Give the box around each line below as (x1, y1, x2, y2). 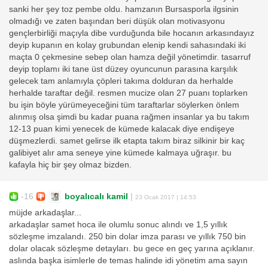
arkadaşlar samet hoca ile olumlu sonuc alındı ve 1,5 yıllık (9, 220, 227, 230)
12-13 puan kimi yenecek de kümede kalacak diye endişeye (9, 124, 234, 134)
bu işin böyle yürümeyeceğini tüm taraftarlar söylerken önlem (9, 100, 239, 110)
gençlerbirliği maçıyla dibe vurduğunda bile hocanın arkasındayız (9, 29, 254, 38)
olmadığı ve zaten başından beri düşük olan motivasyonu (9, 17, 225, 26)
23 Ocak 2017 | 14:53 (135, 193, 196, 200)
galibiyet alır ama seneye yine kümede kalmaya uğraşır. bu (9, 148, 232, 158)
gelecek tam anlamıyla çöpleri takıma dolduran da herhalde (9, 77, 233, 86)
